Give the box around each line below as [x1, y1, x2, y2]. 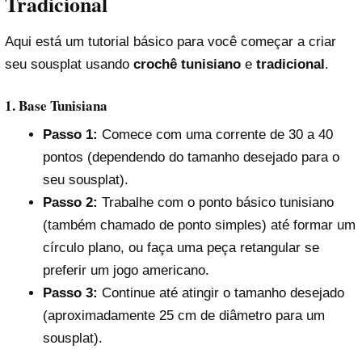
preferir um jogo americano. [42, 263, 209, 279]
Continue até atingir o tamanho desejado [97, 285, 344, 301]
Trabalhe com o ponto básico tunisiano [97, 195, 334, 211]
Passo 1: [42, 127, 98, 143]
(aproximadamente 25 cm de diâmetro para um [42, 308, 325, 324]
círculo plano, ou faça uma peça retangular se [42, 240, 319, 256]
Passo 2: [42, 195, 98, 211]
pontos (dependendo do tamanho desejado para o [42, 149, 339, 166]
